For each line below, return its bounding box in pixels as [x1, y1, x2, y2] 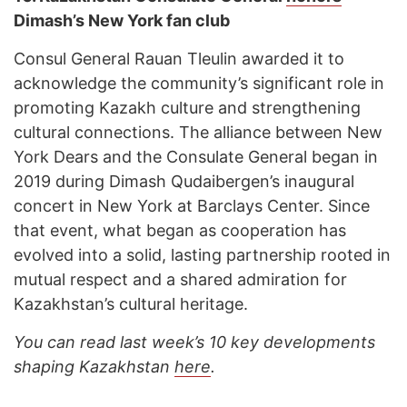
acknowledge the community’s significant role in [14, 74, 384, 94]
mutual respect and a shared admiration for [14, 270, 347, 290]
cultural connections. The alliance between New [14, 123, 382, 143]
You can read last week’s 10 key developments [14, 333, 375, 352]
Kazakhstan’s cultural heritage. [14, 294, 248, 314]
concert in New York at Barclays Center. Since [14, 196, 370, 216]
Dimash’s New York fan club [14, 11, 230, 31]
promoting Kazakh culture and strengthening [14, 98, 361, 118]
